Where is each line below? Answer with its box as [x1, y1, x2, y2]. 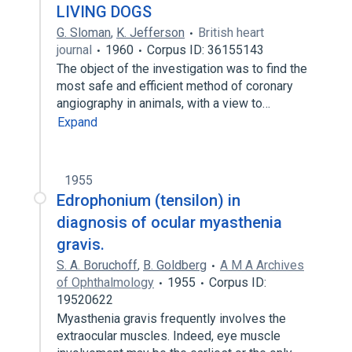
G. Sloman [57, 25, 111, 40]
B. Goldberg [143, 258, 207, 273]
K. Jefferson [116, 25, 185, 40]
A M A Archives [220, 258, 304, 273]
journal [57, 42, 92, 57]
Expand [57, 115, 97, 130]
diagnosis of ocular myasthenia [57, 213, 282, 232]
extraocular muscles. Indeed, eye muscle [57, 328, 280, 343]
